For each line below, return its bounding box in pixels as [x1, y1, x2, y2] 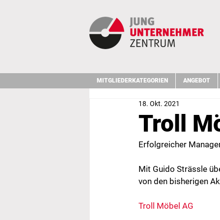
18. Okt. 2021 [138, 100, 180, 108]
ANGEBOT [183, 77, 210, 84]
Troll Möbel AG [138, 201, 193, 211]
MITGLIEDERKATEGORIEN [97, 77, 168, 84]
